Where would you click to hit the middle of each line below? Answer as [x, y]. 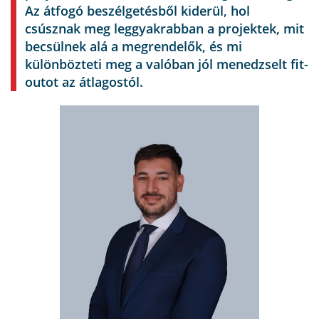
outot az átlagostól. [84, 82]
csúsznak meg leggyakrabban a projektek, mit [164, 28]
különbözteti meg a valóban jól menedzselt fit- [167, 64]
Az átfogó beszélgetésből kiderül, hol [137, 11]
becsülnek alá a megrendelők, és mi [134, 46]
